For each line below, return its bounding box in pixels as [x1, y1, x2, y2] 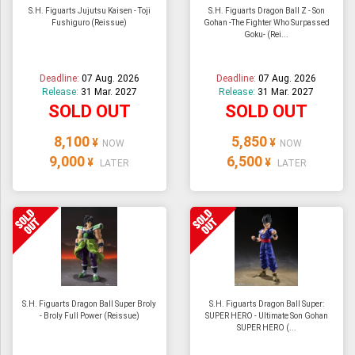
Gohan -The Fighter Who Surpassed [203, 18, 330, 28]
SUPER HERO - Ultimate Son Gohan [204, 311, 328, 321]
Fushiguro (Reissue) [52, 18, 128, 28]
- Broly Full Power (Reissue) [39, 311, 139, 321]
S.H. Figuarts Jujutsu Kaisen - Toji [28, 6, 151, 16]
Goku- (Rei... [244, 30, 289, 40]
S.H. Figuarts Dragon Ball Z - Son [208, 6, 325, 16]
